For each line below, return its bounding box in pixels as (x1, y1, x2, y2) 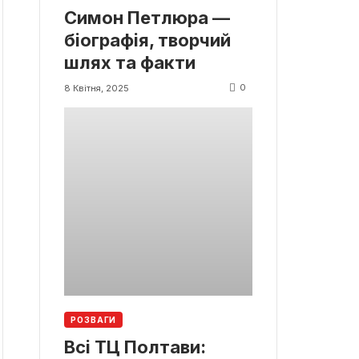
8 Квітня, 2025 (64, 82, 129, 94)
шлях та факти (64, 52, 196, 74)
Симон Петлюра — (64, 7, 230, 29)
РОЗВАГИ (71, 314, 117, 325)
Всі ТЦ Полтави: (64, 336, 206, 357)
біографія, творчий (64, 30, 231, 51)
